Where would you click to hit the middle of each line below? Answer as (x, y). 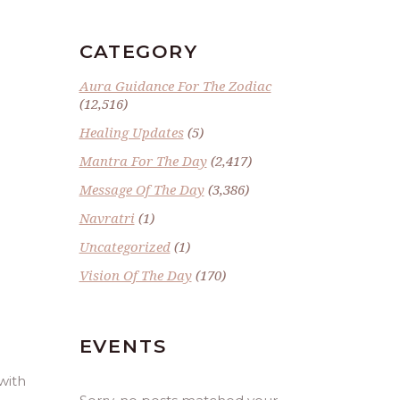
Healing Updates (131, 132)
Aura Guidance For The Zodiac (175, 86)
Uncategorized (125, 246)
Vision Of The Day (135, 275)
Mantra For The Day (143, 161)
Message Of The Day (142, 189)
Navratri (107, 218)
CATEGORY (138, 51)
